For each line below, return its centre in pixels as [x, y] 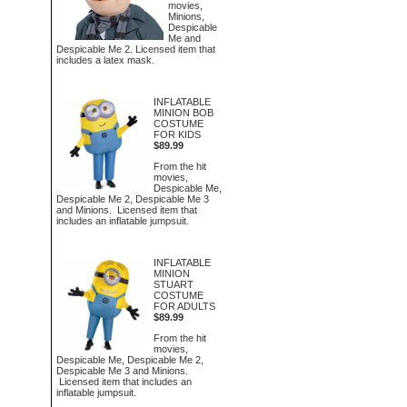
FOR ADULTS [184, 306]
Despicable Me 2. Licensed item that [136, 49]
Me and [184, 38]
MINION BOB [184, 113]
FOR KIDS [177, 134]
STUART [174, 284]
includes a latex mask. [105, 60]
